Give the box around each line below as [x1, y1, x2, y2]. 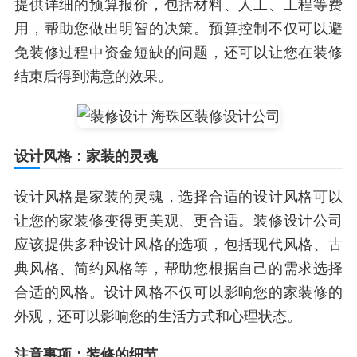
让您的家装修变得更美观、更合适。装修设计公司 [14, 213, 343, 229]
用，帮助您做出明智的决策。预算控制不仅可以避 [14, 21, 343, 37]
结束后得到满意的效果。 [14, 69, 172, 84]
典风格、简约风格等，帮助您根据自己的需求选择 [14, 261, 343, 277]
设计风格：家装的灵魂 [14, 148, 158, 164]
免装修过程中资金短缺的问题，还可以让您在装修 [14, 45, 343, 61]
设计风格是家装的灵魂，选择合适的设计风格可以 [14, 189, 343, 205]
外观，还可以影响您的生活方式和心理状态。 [14, 308, 301, 324]
